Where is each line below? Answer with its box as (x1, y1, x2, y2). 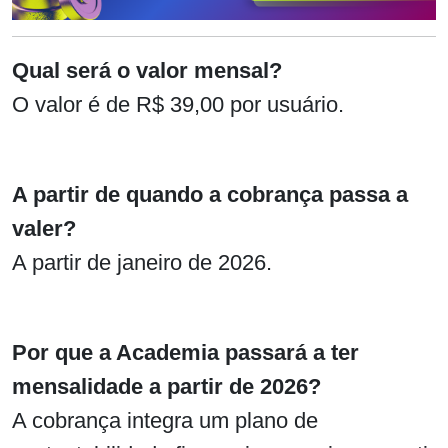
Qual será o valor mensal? (12, 57, 282, 83)
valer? (12, 215, 76, 241)
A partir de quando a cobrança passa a (12, 181, 408, 207)
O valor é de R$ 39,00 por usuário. (12, 91, 344, 117)
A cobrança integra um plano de (12, 407, 318, 433)
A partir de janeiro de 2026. (12, 249, 272, 275)
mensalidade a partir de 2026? (12, 373, 321, 399)
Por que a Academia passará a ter (12, 339, 359, 365)
